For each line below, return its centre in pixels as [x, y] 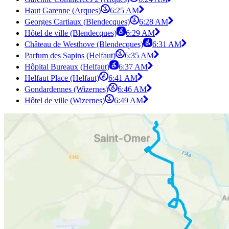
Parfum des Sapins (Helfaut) [70, 56]
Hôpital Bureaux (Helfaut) [67, 67]
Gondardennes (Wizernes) [66, 89]
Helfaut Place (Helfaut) [62, 78]
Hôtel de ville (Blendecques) [71, 33]
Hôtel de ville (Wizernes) [65, 101]
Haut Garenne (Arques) [63, 11]
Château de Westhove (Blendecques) [84, 44]
